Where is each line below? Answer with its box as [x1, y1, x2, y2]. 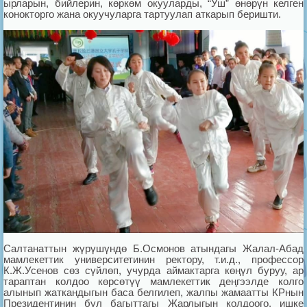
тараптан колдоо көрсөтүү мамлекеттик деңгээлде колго [3, 275, 304, 287]
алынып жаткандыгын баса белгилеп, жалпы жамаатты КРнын [3, 286, 304, 298]
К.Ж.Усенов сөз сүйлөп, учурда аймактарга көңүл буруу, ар [3, 264, 304, 276]
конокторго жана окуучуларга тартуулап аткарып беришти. [3, 8, 281, 20]
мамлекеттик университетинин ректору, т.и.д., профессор [3, 253, 304, 265]
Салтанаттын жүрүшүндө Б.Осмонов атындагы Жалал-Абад [3, 242, 304, 254]
